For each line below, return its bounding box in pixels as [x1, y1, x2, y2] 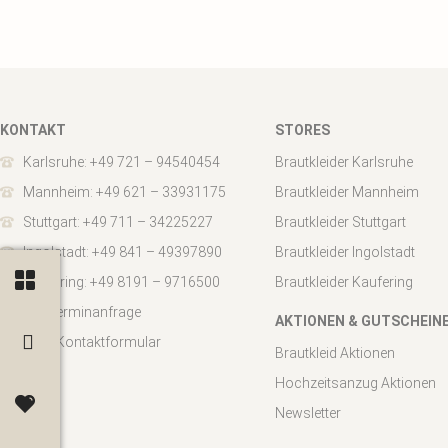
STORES [275, 121, 330, 138]
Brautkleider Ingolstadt [275, 243, 415, 260]
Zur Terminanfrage [22, 303, 141, 320]
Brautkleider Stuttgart [275, 213, 406, 230]
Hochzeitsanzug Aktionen [275, 374, 436, 391]
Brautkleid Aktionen [275, 344, 395, 361]
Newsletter [275, 404, 341, 421]
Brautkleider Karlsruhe [275, 153, 413, 170]
